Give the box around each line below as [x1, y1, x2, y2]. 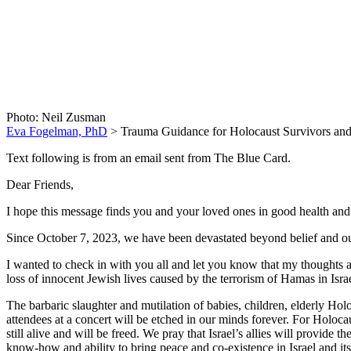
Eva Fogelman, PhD [6, 124, 107, 138]
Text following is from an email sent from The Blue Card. [6, 150, 291, 165]
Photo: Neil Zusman [6, 110, 106, 124]
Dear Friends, [6, 177, 74, 191]
